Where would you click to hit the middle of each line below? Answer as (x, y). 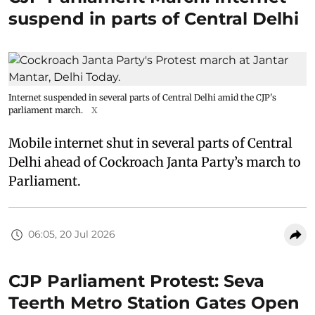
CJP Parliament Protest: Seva (136, 281)
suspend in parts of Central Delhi (154, 18)
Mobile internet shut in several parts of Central (150, 143)
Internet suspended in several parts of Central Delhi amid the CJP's (142, 97)
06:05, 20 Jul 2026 (72, 234)
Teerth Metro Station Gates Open (154, 302)
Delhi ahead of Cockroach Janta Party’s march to (155, 162)
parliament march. (46, 110)
